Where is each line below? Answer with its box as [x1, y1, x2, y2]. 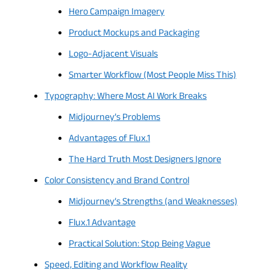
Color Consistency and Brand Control [44, 173, 189, 190]
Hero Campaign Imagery [68, 4, 165, 21]
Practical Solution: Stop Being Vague [68, 236, 210, 253]
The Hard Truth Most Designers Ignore [68, 152, 221, 169]
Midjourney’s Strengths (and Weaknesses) [68, 194, 237, 211]
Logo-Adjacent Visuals [68, 46, 158, 63]
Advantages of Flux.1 [68, 131, 150, 148]
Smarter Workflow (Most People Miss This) [68, 67, 236, 84]
